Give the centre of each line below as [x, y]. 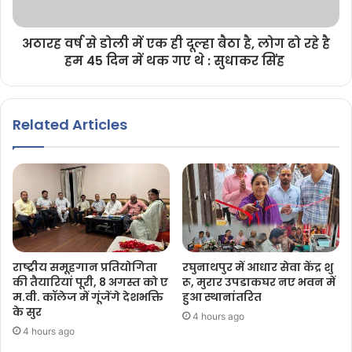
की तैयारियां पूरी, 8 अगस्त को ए [90, 282]
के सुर [27, 312]
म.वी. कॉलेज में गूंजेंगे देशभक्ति [89, 297]
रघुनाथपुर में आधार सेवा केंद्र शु [258, 267]
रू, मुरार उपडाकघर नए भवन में [260, 282]
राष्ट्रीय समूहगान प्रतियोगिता [86, 267]
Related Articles [70, 124]
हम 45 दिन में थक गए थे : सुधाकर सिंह [176, 60]
